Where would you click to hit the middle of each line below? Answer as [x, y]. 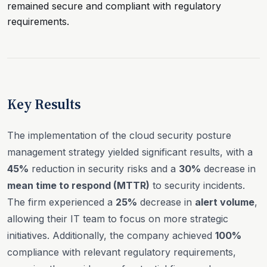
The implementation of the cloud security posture [119, 135]
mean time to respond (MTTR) [78, 185]
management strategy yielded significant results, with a [130, 152]
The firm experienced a [61, 202]
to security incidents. [197, 185]
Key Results [44, 104]
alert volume [225, 202]
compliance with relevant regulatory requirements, [122, 252]
